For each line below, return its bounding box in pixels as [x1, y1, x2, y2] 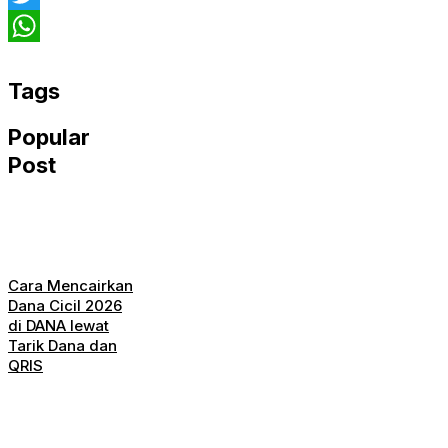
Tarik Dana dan [8, 336, 117, 356]
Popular [8, 124, 90, 151]
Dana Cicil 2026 [8, 296, 122, 316]
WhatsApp [8, 48, 88, 69]
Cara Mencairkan [8, 276, 133, 296]
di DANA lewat [8, 316, 109, 336]
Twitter [8, 16, 60, 37]
